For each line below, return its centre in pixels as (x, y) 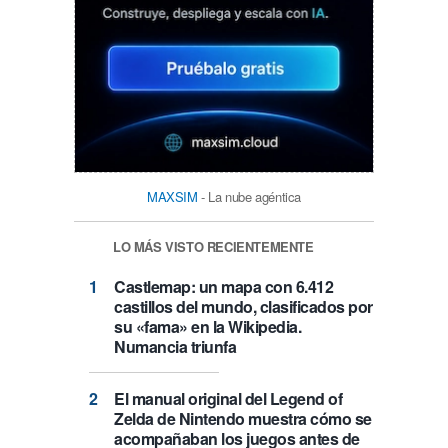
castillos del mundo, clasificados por (243, 307)
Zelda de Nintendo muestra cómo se (243, 419)
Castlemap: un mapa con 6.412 (223, 287)
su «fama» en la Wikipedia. (207, 327)
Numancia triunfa (175, 347)
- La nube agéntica (249, 196)
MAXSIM (172, 196)
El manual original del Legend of (228, 399)
